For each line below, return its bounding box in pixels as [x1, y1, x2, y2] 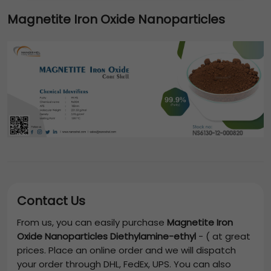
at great [210, 230, 250, 243]
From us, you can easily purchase [17, 216, 167, 229]
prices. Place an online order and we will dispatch [17, 244, 236, 257]
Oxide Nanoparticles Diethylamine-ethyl [17, 230, 196, 243]
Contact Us [17, 192, 85, 210]
